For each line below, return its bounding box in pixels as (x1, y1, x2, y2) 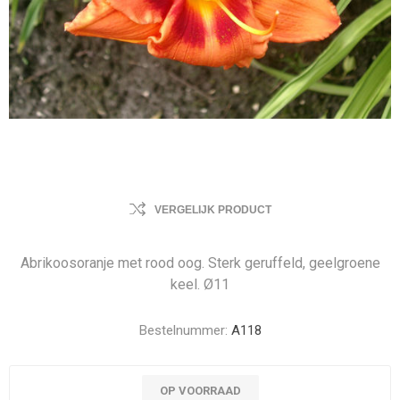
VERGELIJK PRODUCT (154, 204, 271, 216)
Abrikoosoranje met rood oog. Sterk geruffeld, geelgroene (20, 254, 380, 271)
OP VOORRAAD (159, 384, 241, 397)
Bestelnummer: (138, 322, 228, 338)
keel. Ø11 (171, 276, 229, 293)
